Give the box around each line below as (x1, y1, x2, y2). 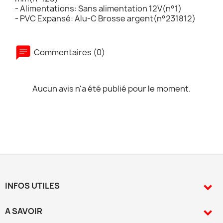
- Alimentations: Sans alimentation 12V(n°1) (15, 3, 182, 14)
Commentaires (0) (32, 46, 105, 58)
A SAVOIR (5, 206, 42, 217)
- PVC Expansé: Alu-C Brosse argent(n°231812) (15, 13, 196, 24)
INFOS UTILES (5, 180, 60, 191)
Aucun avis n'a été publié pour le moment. (32, 83, 191, 94)
